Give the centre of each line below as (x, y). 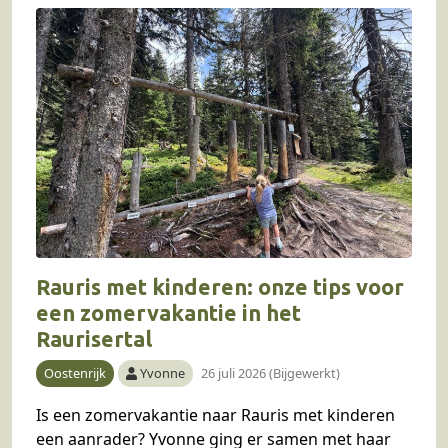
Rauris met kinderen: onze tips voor (220, 287)
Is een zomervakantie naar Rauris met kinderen (215, 415)
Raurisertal (94, 339)
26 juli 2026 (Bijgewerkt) (271, 373)
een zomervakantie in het (168, 313)
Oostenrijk (75, 373)
